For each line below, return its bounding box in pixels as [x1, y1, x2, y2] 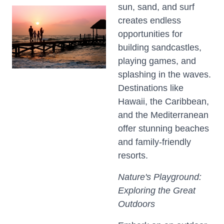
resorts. [118, 150, 148, 160]
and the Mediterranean [118, 110, 208, 120]
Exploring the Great [118, 185, 195, 195]
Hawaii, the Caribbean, [118, 96, 209, 106]
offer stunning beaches [118, 123, 209, 133]
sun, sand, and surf [118, 2, 194, 12]
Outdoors [118, 199, 155, 209]
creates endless [118, 15, 181, 25]
